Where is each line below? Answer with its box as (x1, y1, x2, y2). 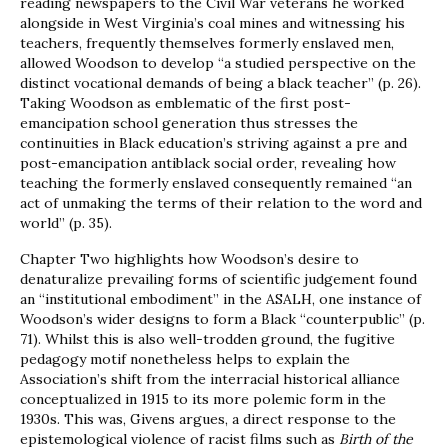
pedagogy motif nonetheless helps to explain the (20, 350, 350, 369)
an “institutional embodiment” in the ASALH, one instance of (20, 290, 421, 309)
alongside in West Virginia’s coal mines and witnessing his (20, 14, 405, 33)
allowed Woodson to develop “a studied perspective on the (20, 54, 416, 73)
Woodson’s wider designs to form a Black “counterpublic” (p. (20, 310, 425, 329)
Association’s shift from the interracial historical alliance (20, 370, 400, 389)
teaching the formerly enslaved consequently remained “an (20, 174, 412, 193)
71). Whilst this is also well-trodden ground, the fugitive (20, 330, 395, 349)
